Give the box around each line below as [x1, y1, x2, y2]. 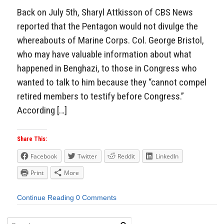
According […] [17, 104, 67, 116]
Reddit [117, 152, 135, 161]
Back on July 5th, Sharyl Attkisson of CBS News [17, 6, 193, 18]
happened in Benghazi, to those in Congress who [17, 62, 197, 74]
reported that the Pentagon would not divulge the [17, 20, 198, 32]
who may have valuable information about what [17, 48, 191, 60]
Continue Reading [17, 193, 74, 202]
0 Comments [76, 193, 116, 202]
